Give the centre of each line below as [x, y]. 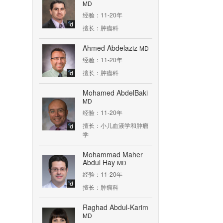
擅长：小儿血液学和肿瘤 [115, 125]
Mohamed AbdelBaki [115, 93]
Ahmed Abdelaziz [111, 48]
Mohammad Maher [113, 154]
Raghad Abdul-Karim [115, 207]
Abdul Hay [100, 162]
